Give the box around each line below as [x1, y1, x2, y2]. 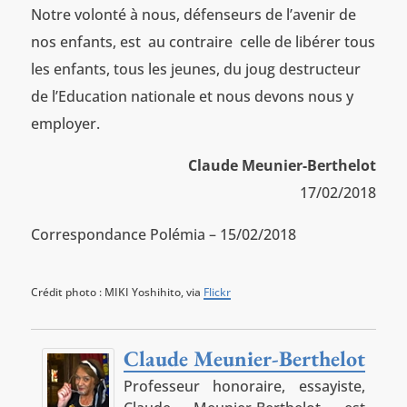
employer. [30, 113, 100, 134]
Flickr [203, 283, 231, 300]
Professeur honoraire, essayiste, [123, 375, 366, 396]
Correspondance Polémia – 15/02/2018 [30, 223, 296, 244]
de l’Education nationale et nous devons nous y [30, 85, 353, 106]
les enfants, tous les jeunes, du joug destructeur [30, 58, 361, 79]
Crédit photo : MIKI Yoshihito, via [30, 283, 203, 300]
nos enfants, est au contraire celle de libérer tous [30, 31, 375, 52]
